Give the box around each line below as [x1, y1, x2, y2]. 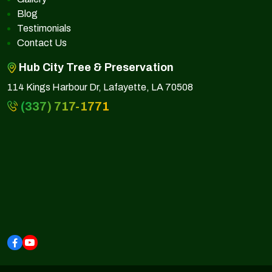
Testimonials [17, 22, 71, 33]
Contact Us [17, 37, 67, 48]
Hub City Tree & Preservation [16, 61, 174, 73]
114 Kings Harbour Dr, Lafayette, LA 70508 [7, 81, 193, 92]
